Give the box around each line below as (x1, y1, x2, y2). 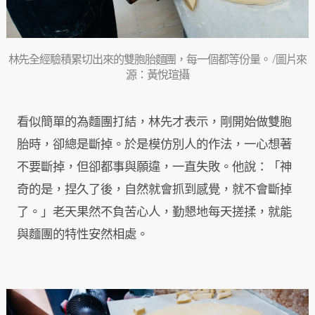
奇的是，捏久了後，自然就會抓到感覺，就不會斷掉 (17, 181, 292, 200)
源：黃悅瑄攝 (126, 68, 189, 84)
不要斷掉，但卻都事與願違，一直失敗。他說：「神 (17, 159, 292, 177)
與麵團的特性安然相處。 (17, 226, 148, 245)
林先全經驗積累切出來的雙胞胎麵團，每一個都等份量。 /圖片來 (8, 53, 307, 69)
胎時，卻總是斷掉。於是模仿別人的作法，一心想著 (17, 136, 292, 155)
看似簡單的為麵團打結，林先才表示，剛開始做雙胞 (17, 114, 292, 132)
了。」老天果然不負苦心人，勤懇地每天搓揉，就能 (17, 204, 292, 222)
